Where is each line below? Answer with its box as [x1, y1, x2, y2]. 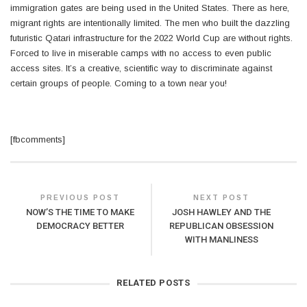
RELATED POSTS [116, 278, 191, 288]
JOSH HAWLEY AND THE [172, 207, 271, 217]
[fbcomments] [10, 134, 65, 145]
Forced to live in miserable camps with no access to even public [10, 48, 271, 58]
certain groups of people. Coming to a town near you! [10, 78, 227, 88]
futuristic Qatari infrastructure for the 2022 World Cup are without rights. [10, 33, 293, 43]
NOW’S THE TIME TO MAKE [26, 207, 135, 217]
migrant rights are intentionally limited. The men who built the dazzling [10, 18, 290, 28]
